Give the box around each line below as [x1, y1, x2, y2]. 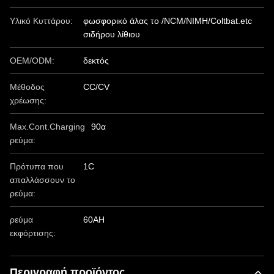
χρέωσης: [10, 95, 46, 105]
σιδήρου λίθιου [83, 29, 140, 39]
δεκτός [83, 56, 109, 65]
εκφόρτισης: [10, 228, 56, 238]
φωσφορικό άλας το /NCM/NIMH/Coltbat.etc [83, 16, 252, 26]
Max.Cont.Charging [10, 122, 85, 131]
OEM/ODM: [10, 56, 54, 65]
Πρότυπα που [10, 161, 64, 171]
